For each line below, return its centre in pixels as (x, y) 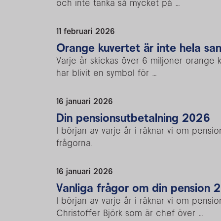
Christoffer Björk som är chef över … (130, 213)
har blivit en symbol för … (107, 73)
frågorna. (75, 143)
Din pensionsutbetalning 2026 (133, 117)
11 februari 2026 (86, 31)
